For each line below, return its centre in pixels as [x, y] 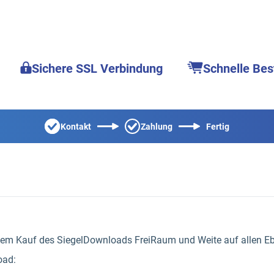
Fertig [218, 126]
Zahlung [157, 126]
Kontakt [76, 126]
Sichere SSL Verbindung [97, 68]
